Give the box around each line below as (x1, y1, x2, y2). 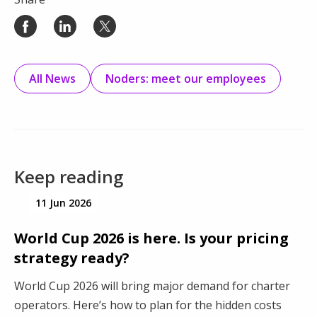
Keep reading (14, 165, 123, 189)
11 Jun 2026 (35, 196, 91, 210)
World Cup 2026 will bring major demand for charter (14, 278, 290, 294)
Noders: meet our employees (105, 71, 266, 87)
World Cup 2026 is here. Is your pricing (14, 229, 289, 248)
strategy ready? (14, 248, 129, 268)
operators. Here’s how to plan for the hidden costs (14, 297, 282, 313)
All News (29, 71, 76, 87)
